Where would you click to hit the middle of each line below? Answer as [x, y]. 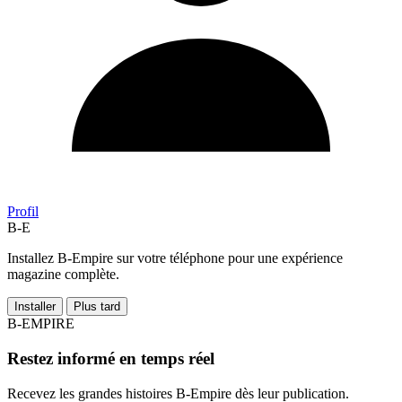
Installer [35, 307]
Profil [23, 212]
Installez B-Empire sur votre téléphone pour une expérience [175, 258]
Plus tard [97, 307]
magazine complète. [63, 275]
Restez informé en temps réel [111, 359]
